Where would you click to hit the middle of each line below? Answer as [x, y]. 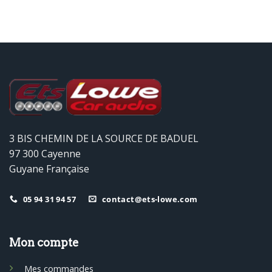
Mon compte [44, 243]
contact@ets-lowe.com [150, 199]
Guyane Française [49, 168]
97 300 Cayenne [45, 153]
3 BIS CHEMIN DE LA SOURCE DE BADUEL [104, 138]
